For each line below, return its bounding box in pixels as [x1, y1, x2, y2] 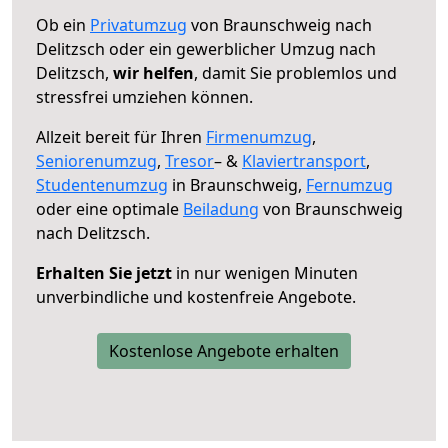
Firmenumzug [206, 125, 312, 148]
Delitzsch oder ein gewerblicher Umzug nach [36, 37, 376, 60]
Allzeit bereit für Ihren [36, 125, 206, 148]
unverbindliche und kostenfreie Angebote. [36, 285, 356, 308]
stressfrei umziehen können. [36, 85, 253, 108]
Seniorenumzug [36, 149, 157, 172]
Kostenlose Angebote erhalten [109, 339, 339, 362]
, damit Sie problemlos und [194, 61, 397, 84]
